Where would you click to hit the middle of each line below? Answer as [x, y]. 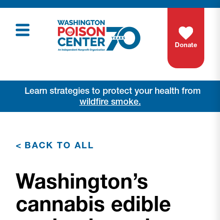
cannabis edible [93, 204]
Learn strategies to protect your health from [110, 91]
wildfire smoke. [110, 101]
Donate [186, 45]
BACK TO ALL [59, 145]
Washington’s [82, 181]
